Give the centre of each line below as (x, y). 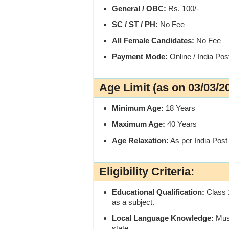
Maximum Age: (139, 124)
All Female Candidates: (153, 40)
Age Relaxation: (140, 140)
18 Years (179, 108)
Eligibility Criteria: (147, 171)
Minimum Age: (138, 108)
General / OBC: (139, 9)
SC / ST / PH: (135, 25)
